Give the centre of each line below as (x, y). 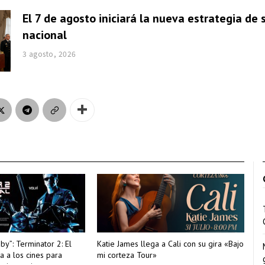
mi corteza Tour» (127, 255)
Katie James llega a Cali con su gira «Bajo (171, 243)
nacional (44, 35)
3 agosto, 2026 (49, 54)
